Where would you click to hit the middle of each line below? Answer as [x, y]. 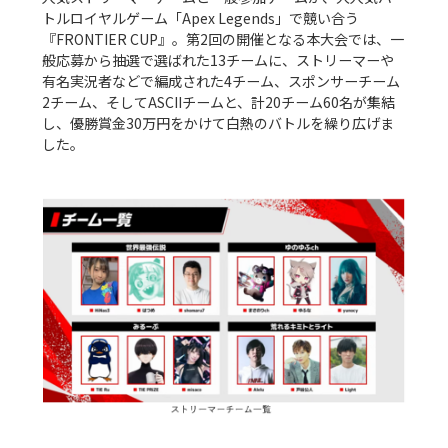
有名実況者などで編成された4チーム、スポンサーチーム [221, 80]
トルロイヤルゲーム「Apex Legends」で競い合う [201, 17]
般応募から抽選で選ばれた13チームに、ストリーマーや [218, 59]
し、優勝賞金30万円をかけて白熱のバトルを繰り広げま [218, 122]
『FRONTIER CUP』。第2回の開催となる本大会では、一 [223, 38]
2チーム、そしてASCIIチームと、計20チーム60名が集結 [219, 101]
